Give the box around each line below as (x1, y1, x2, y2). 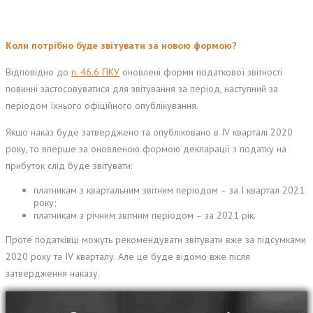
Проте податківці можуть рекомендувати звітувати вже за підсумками (6, 233, 306, 247)
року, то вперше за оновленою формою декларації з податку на (6, 143, 286, 156)
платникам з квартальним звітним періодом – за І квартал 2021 (34, 184, 305, 197)
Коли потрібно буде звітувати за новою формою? (6, 39, 237, 52)
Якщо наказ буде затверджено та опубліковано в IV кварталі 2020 (6, 126, 293, 139)
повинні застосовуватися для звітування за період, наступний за (6, 82, 278, 96)
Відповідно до (6, 66, 71, 79)
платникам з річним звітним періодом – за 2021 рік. (34, 209, 256, 222)
